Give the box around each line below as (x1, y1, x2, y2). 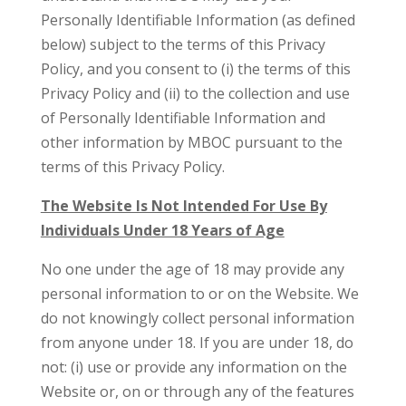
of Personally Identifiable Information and (40, 108, 325, 128)
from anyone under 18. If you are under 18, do (40, 333, 353, 353)
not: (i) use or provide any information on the (40, 357, 347, 377)
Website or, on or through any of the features (40, 382, 354, 401)
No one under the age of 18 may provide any (40, 259, 344, 279)
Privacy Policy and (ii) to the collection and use (40, 83, 350, 103)
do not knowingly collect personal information (40, 308, 354, 328)
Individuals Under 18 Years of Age (40, 220, 285, 240)
